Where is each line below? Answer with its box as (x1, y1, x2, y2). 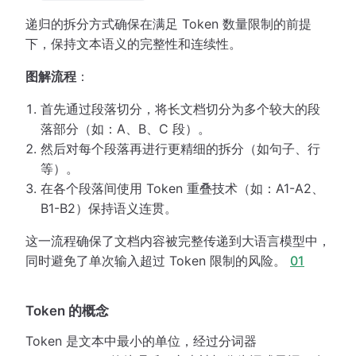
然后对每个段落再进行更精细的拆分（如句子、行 (41, 140, 321, 157)
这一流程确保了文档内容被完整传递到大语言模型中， (25, 232, 331, 249)
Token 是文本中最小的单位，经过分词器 (25, 332, 257, 349)
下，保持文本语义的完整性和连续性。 (25, 35, 242, 52)
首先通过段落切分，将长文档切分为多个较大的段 (41, 100, 321, 117)
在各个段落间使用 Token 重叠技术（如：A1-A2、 (41, 180, 325, 196)
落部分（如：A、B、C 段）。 (41, 120, 211, 137)
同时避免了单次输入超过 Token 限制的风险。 (25, 252, 290, 269)
